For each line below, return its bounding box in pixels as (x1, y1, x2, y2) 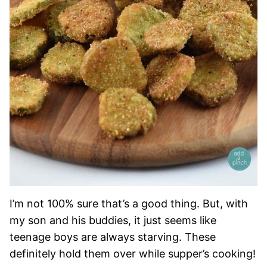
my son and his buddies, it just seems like (10, 214, 216, 226)
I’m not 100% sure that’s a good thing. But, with (10, 197, 248, 210)
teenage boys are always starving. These (10, 231, 216, 243)
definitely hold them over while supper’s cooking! (10, 247, 256, 260)
